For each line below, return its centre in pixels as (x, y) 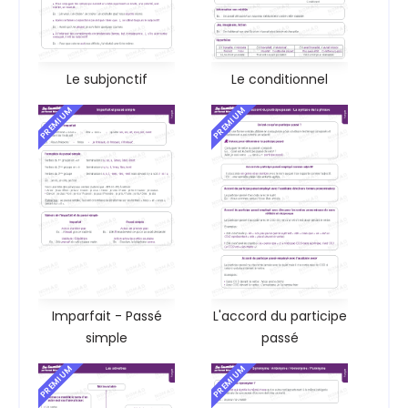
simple (107, 337)
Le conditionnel (280, 80)
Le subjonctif (107, 80)
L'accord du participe (280, 316)
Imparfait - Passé (107, 316)
